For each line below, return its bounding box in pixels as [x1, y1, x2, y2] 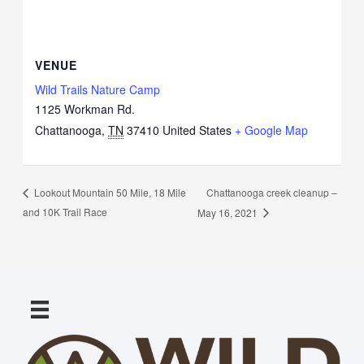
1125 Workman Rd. [35, 100, 136, 117]
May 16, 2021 [197, 205, 260, 219]
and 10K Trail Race [23, 204, 108, 219]
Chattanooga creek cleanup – [206, 184, 337, 199]
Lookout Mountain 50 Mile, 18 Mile [32, 185, 187, 200]
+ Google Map [235, 121, 309, 138]
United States [162, 121, 232, 138]
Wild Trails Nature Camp [35, 80, 161, 97]
